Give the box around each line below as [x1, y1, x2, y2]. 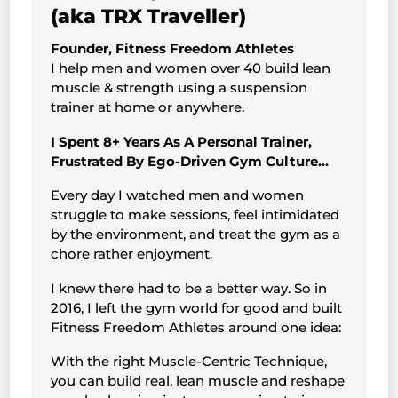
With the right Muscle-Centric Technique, [51, 353, 328, 370]
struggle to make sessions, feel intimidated [51, 206, 340, 224]
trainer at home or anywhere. [51, 99, 245, 116]
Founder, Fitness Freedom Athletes [51, 40, 295, 58]
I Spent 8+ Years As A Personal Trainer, [51, 132, 313, 150]
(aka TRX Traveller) [51, 4, 247, 29]
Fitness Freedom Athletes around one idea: [51, 318, 342, 336]
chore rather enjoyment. [51, 245, 213, 263]
